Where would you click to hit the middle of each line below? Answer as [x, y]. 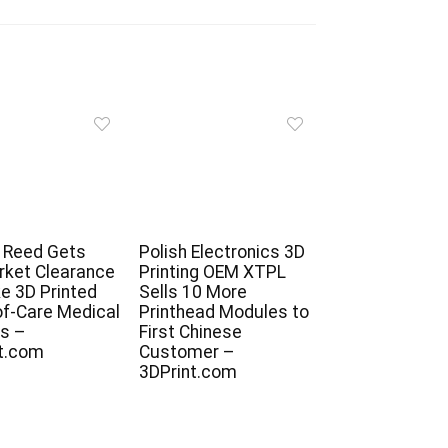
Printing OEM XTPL [212, 272]
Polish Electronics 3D [221, 252]
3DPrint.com [187, 372]
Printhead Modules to [223, 312]
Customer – [186, 352]
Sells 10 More [192, 292]
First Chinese [190, 332]
